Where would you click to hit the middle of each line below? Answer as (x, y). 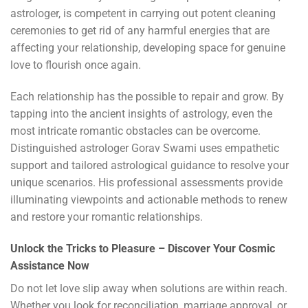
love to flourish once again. (76, 65)
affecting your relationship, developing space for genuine (148, 48)
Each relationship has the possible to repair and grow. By (147, 96)
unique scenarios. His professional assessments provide (146, 182)
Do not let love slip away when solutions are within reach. (149, 288)
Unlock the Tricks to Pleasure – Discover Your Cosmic (143, 248)
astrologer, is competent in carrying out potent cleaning (143, 14)
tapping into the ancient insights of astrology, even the (141, 113)
